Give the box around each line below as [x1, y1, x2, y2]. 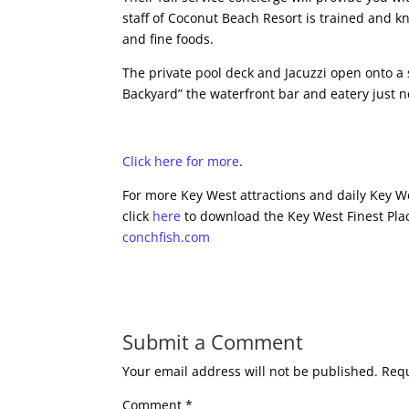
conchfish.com [122, 228, 211, 246]
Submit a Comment [122, 328, 304, 355]
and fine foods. [122, 30, 215, 47]
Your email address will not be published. [122, 362, 379, 380]
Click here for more [122, 152, 240, 170]
